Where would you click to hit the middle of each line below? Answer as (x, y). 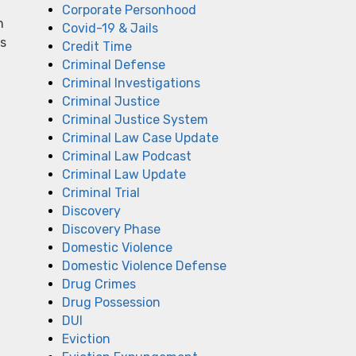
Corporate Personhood (129, 10)
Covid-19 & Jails (110, 28)
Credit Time (97, 46)
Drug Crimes (99, 284)
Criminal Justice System (135, 120)
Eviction (86, 339)
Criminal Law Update (124, 174)
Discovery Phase (111, 229)
